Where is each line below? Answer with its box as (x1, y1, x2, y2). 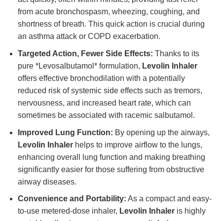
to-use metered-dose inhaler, (17, 207, 119, 216)
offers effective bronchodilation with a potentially (17, 74, 185, 83)
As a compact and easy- (126, 194, 212, 203)
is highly (174, 207, 206, 216)
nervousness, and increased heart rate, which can (17, 99, 191, 108)
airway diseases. (17, 177, 76, 186)
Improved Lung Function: (17, 128, 113, 137)
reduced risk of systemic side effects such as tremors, (17, 86, 202, 95)
